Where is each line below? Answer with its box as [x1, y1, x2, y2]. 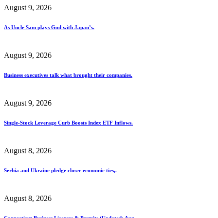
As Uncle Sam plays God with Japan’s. [4, 24, 94, 30]
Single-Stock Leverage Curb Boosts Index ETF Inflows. [4, 119, 133, 126]
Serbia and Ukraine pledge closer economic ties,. [4, 167, 117, 173]
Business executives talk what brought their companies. [4, 72, 132, 78]
